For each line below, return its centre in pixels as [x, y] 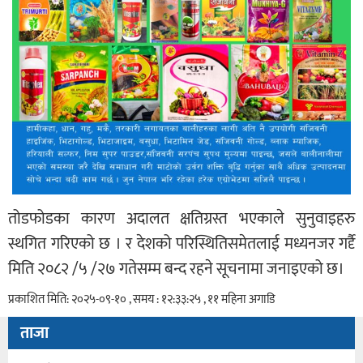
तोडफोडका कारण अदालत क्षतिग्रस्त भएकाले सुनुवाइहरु [181, 219]
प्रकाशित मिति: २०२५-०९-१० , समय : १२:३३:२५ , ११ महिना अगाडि [141, 300]
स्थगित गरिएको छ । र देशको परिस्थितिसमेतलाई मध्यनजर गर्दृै [181, 244]
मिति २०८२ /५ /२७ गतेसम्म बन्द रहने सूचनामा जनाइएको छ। [176, 269]
